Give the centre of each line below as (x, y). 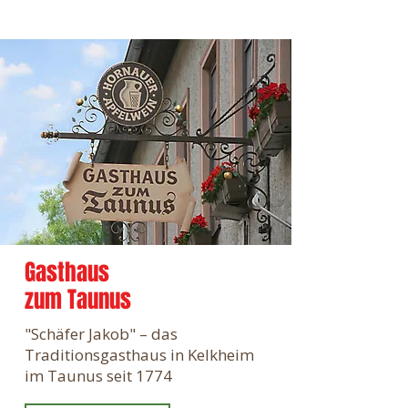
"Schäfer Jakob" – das (101, 334)
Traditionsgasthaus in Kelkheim (139, 355)
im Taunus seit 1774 (98, 376)
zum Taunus (78, 300)
